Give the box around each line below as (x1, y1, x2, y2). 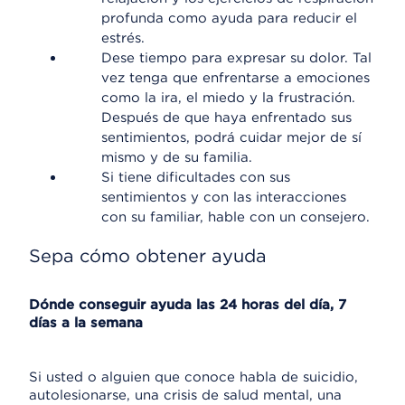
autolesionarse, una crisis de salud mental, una (29, 387, 342, 403)
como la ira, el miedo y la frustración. (101, 89, 355, 106)
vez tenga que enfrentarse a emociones (101, 70, 370, 86)
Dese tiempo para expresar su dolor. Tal (101, 50, 372, 66)
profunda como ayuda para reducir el (101, 10, 357, 26)
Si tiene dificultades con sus (101, 169, 290, 185)
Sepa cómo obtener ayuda (29, 245, 267, 267)
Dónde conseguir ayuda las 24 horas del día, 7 (29, 297, 346, 313)
